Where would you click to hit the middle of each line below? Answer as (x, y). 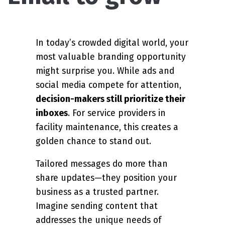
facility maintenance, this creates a (107, 127)
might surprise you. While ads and (105, 71)
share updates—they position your (106, 178)
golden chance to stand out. (93, 141)
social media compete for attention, (108, 85)
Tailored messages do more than (102, 164)
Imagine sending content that (97, 206)
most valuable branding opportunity (111, 57)
